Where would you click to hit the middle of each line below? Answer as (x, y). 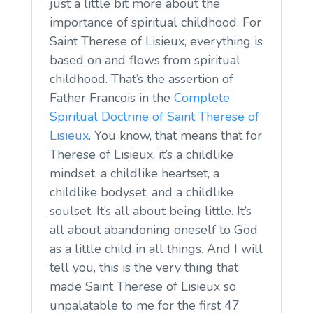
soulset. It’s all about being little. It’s (150, 211)
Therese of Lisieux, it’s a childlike (141, 154)
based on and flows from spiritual (145, 60)
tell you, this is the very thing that (144, 267)
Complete (202, 97)
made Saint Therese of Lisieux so (143, 286)
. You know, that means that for (175, 135)
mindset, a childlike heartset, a (134, 173)
